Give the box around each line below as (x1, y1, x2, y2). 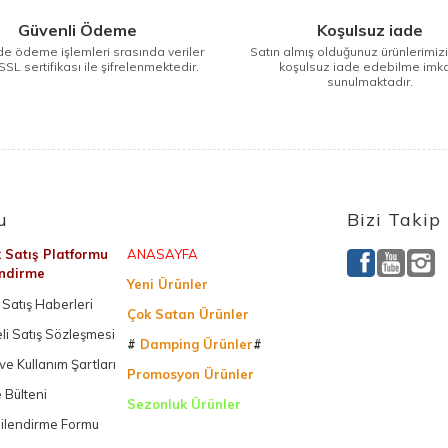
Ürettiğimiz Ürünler (126, 426, 255, 442)
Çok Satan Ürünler (126, 306, 249, 322)
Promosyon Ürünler (126, 366, 254, 382)
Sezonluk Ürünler (126, 396, 241, 412)
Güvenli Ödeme (18, 20, 138, 40)
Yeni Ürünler (126, 276, 208, 292)
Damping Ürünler (135, 336, 253, 352)
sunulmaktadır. (327, 74, 414, 89)
